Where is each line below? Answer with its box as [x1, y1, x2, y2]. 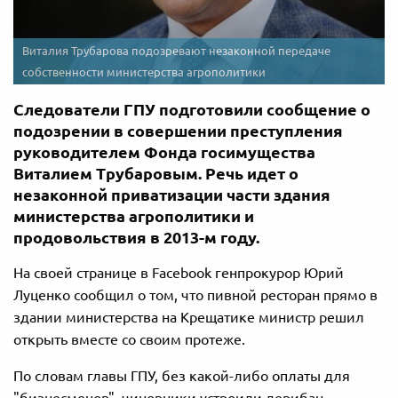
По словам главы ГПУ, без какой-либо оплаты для [13, 367, 350, 384]
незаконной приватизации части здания [13, 185, 330, 203]
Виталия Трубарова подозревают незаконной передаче [22, 44, 330, 57]
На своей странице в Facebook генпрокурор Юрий [13, 264, 344, 281]
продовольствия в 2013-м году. [13, 227, 259, 246]
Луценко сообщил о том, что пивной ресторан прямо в [13, 286, 378, 303]
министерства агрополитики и [13, 206, 254, 225]
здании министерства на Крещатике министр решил [13, 308, 364, 325]
